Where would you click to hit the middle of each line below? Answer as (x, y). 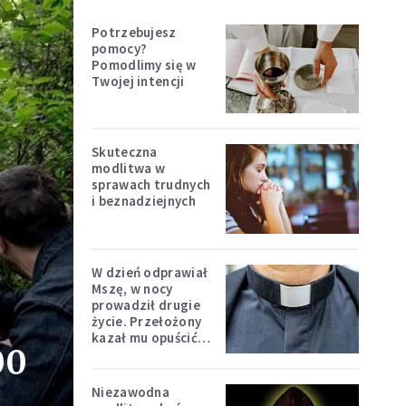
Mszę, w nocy (132, 288)
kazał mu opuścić (145, 337)
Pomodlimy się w (144, 65)
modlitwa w (128, 169)
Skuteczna (125, 152)
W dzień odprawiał (150, 272)
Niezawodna (130, 391)
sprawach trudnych (151, 185)
